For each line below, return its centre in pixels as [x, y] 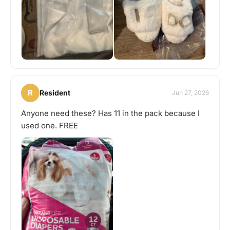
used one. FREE [50, 125]
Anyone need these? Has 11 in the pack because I [110, 113]
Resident [55, 93]
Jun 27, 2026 [190, 93]
